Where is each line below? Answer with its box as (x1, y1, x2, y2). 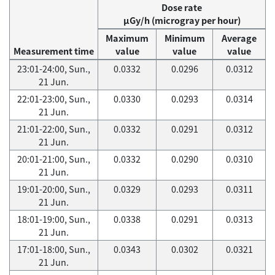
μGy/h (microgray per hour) (123, 14, 241, 27)
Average (222, 31, 257, 45)
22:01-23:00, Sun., (17, 92, 90, 106)
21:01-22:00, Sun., (17, 122, 90, 136)
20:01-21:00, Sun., (17, 152, 90, 166)
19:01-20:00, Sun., (17, 182, 90, 196)
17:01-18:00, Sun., (17, 242, 90, 256)
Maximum (106, 31, 149, 45)
